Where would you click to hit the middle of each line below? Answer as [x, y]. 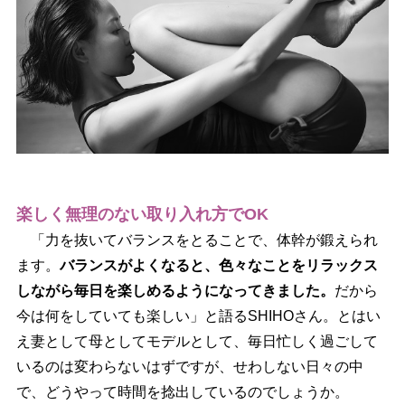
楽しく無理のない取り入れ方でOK [142, 214]
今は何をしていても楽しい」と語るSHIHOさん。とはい [198, 316]
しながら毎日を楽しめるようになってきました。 [175, 290]
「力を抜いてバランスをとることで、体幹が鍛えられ [197, 240]
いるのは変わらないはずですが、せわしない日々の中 [189, 366]
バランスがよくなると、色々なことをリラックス [218, 265]
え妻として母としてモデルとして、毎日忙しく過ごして [197, 341]
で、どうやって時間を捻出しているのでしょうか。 [182, 391]
